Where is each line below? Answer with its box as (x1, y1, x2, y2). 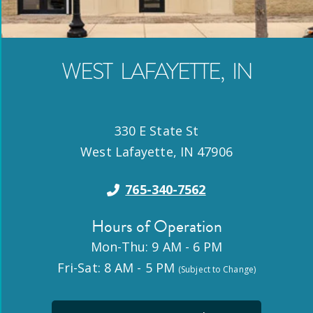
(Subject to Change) (178, 263, 256, 276)
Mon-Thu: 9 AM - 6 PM (90, 238, 223, 256)
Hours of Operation (91, 214, 222, 240)
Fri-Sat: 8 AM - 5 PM (57, 259, 179, 277)
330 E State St (114, 122, 199, 140)
